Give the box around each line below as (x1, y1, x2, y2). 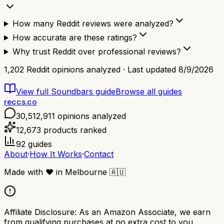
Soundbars (51, 86, 93, 97)
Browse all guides (115, 86, 182, 97)
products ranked (41, 125, 106, 135)
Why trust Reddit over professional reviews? (12, 46, 181, 57)
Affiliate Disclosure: (4, 207, 76, 217)
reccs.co (4, 96, 37, 107)
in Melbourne (53, 167, 109, 177)
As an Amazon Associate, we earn (79, 207, 210, 217)
